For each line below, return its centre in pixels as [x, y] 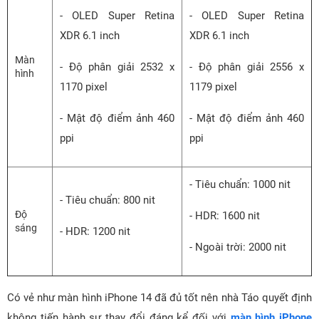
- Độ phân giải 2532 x [117, 67]
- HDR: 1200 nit [95, 232]
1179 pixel [213, 87]
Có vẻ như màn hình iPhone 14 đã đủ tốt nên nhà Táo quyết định [159, 298]
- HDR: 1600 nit [225, 216]
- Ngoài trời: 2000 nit [238, 247]
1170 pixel [84, 87]
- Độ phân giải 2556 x [247, 67]
